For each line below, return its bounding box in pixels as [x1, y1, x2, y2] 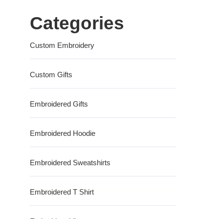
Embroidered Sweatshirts [30, 158, 110, 167]
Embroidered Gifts [30, 100, 88, 109]
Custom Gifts [30, 70, 72, 79]
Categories [30, 13, 124, 34]
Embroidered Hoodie [30, 129, 95, 138]
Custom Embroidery [30, 41, 94, 50]
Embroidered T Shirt [30, 188, 94, 197]
